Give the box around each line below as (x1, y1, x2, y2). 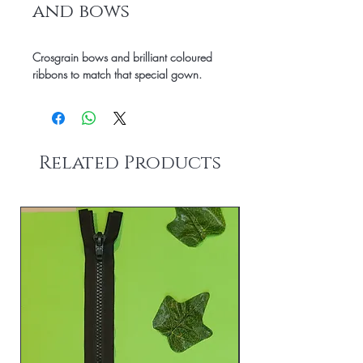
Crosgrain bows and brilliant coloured (32, 49, 212, 65)
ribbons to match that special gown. (32, 66, 202, 82)
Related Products (38, 151, 221, 176)
